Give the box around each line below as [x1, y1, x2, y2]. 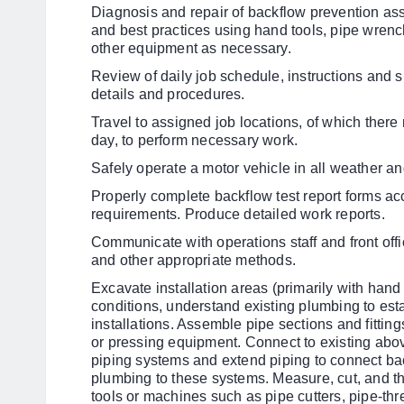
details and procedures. [91, 87, 245, 102]
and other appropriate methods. [91, 252, 296, 268]
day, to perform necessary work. [91, 133, 298, 148]
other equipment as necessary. [91, 41, 291, 56]
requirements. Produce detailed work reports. [91, 207, 385, 222]
